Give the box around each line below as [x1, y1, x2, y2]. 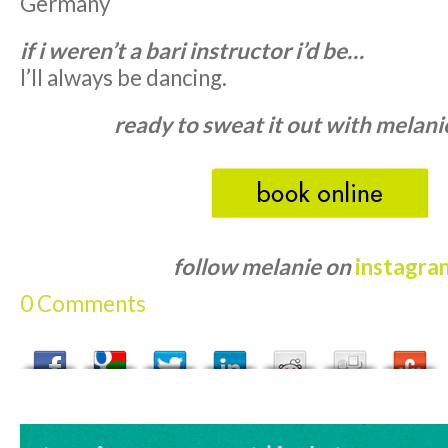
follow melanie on [173, 253, 356, 281]
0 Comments [20, 290, 146, 318]
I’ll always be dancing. [20, 64, 227, 92]
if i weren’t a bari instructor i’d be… [20, 37, 364, 65]
